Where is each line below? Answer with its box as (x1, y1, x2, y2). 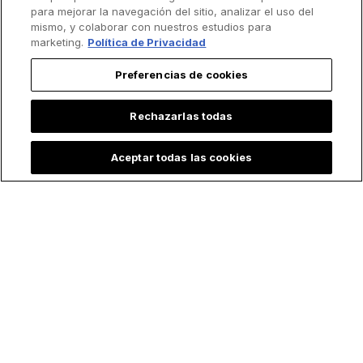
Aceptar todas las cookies (110, 151, 253, 164)
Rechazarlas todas (130, 109, 233, 122)
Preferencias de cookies (114, 68, 249, 81)
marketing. (31, 36, 84, 49)
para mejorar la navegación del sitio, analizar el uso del (31, 5, 314, 18)
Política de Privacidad (88, 36, 207, 49)
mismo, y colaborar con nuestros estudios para (31, 20, 272, 33)
